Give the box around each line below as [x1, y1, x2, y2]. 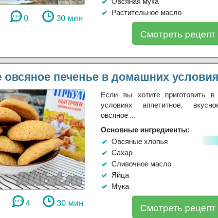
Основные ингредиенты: [101, 124, 190, 135]
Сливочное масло [111, 158, 171, 168]
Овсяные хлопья [111, 135, 168, 146]
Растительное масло [111, 6, 182, 17]
